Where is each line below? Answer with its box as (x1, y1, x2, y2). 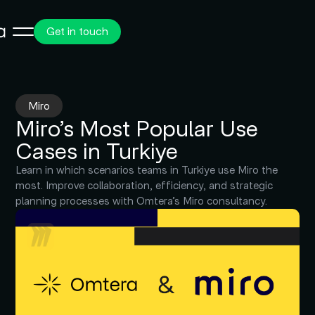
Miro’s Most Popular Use (15, 115, 259, 143)
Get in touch (46, 25, 108, 39)
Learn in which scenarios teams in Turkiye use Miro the (15, 163, 278, 177)
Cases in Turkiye (15, 137, 179, 165)
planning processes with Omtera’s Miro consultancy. (15, 194, 268, 208)
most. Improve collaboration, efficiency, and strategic (15, 179, 274, 193)
